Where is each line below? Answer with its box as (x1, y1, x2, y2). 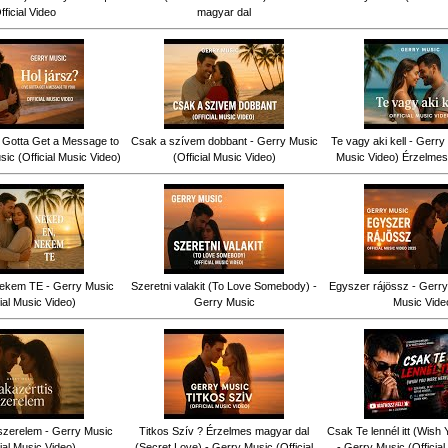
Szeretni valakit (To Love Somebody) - (131, 279, 317, 292)
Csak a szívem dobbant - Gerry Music (130, 134, 318, 147)
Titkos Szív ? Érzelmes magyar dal (139, 424, 309, 437)
